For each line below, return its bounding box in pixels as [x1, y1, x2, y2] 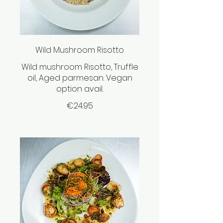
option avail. [56, 83, 103, 95]
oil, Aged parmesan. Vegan [27, 72, 132, 84]
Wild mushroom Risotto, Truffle [21, 61, 138, 73]
